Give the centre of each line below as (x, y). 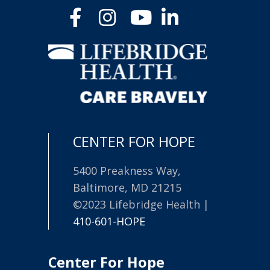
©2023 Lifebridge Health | (141, 205)
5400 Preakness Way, (127, 171)
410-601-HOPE (109, 221)
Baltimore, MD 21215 (127, 188)
